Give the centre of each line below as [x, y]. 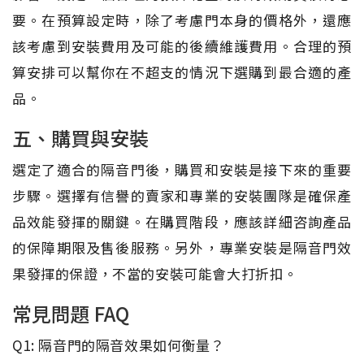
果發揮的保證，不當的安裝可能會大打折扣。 [156, 273]
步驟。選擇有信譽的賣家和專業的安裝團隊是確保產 [182, 195]
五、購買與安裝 [80, 137]
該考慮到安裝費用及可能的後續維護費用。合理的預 [182, 45]
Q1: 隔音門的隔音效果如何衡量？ [119, 344]
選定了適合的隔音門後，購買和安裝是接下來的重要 [182, 169]
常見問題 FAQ [71, 313]
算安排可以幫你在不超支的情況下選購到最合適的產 [182, 71]
